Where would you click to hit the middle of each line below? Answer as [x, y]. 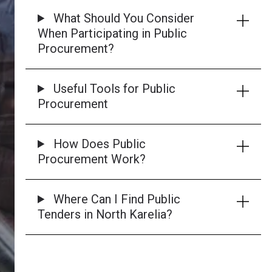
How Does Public [98, 144]
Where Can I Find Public [116, 199]
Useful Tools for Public [113, 89]
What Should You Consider [123, 18]
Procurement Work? [92, 159]
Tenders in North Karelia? [105, 214]
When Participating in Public [113, 33]
